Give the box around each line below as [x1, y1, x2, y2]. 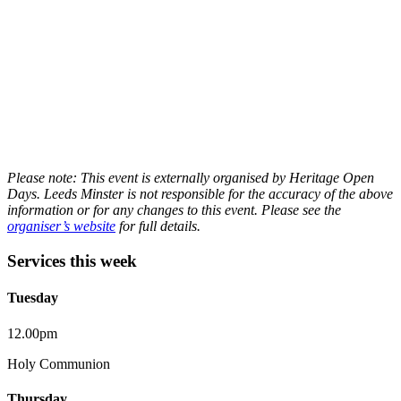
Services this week [7, 251, 137, 270]
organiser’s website [7, 218, 115, 235]
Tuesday [7, 290, 58, 306]
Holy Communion [7, 355, 110, 371]
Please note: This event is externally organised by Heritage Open [7, 170, 374, 186]
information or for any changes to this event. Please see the [7, 202, 341, 218]
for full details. [115, 218, 200, 235]
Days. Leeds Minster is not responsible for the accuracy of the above [7, 186, 393, 202]
